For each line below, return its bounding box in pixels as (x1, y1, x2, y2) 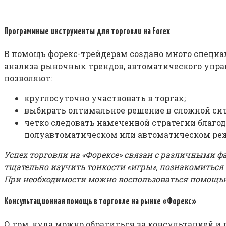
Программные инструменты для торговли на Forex (4, 27, 170, 36)
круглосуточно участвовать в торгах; (24, 93, 186, 104)
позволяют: (4, 73, 52, 84)
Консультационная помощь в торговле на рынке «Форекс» (4, 197, 196, 207)
